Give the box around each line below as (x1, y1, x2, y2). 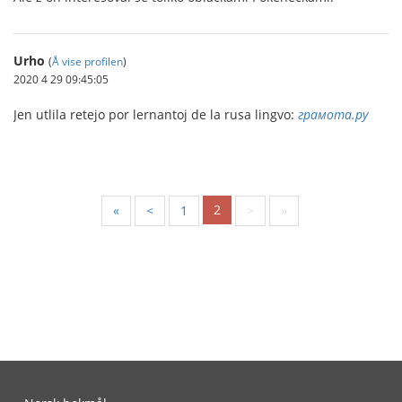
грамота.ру (298, 105, 368, 123)
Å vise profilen (52, 53, 123, 68)
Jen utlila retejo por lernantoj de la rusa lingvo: (13, 105, 298, 123)
